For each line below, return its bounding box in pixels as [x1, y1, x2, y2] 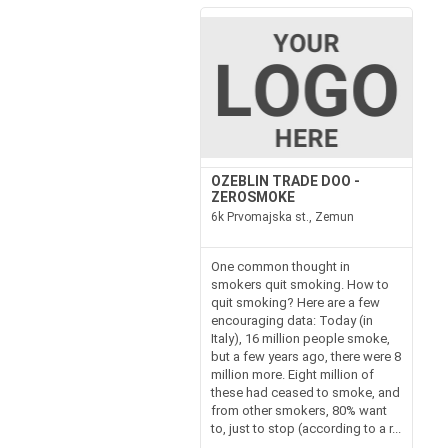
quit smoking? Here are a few [210, 295, 380, 310]
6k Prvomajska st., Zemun [210, 210, 354, 224]
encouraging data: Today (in [210, 313, 373, 328]
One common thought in [210, 259, 350, 274]
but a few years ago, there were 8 [210, 349, 401, 364]
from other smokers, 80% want [210, 403, 387, 418]
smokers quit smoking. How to [210, 277, 389, 292]
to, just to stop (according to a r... [210, 421, 401, 436]
